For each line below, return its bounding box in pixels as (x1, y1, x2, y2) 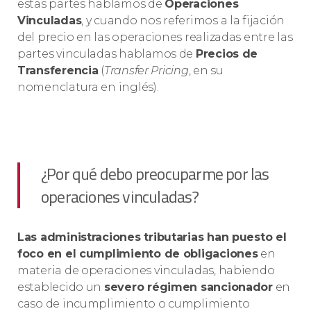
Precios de (195, 47, 258, 61)
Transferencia (17, 64, 99, 78)
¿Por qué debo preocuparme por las (41, 161, 269, 187)
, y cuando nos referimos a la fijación (81, 14, 285, 28)
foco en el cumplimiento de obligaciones (17, 247, 258, 261)
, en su (188, 64, 224, 78)
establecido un (17, 280, 104, 294)
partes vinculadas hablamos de (17, 47, 196, 61)
